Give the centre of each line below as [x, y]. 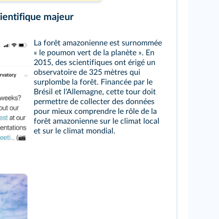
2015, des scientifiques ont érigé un [94, 63]
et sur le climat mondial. [74, 131]
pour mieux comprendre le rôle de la [95, 111]
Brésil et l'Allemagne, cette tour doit [95, 92]
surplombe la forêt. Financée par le [93, 82]
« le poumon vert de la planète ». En [94, 53]
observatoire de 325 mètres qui [87, 72]
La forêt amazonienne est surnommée [98, 43]
